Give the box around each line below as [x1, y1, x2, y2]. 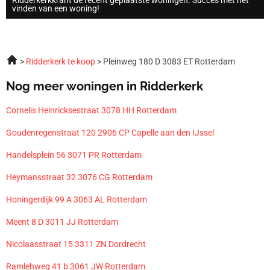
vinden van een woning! [12, 3, 99, 13]
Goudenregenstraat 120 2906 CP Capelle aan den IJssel [6, 127, 214, 137]
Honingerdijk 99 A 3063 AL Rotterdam [6, 194, 147, 204]
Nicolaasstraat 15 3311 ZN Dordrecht [6, 239, 146, 249]
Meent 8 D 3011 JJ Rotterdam [6, 216, 118, 227]
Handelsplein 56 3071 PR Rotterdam [6, 149, 142, 160]
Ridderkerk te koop [26, 56, 95, 66]
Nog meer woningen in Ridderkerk [6, 78, 203, 93]
